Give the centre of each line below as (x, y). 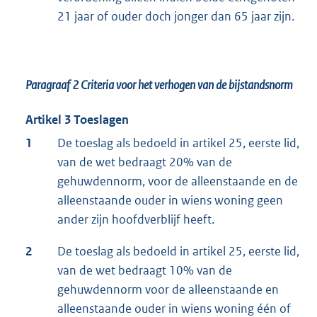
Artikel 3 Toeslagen (77, 119)
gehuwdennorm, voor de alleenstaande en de (178, 181)
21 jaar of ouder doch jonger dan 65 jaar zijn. (176, 16)
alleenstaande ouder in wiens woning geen (170, 200)
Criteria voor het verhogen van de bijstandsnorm (187, 85)
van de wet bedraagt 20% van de (145, 162)
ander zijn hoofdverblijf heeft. (136, 219)
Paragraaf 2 (53, 85)
